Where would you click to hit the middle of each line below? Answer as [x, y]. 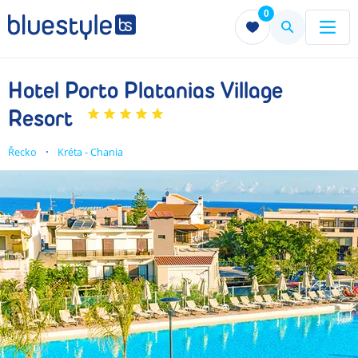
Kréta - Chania [90, 152]
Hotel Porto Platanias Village [145, 91]
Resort [40, 119]
